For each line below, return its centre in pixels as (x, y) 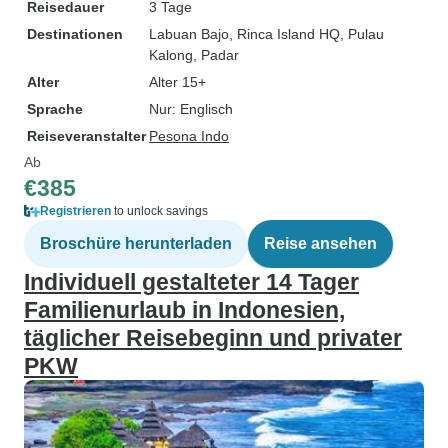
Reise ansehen (320, 243)
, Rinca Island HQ (284, 34)
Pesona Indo (189, 136)
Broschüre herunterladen (136, 243)
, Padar (216, 55)
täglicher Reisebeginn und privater (213, 338)
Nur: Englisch (191, 109)
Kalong (171, 55)
